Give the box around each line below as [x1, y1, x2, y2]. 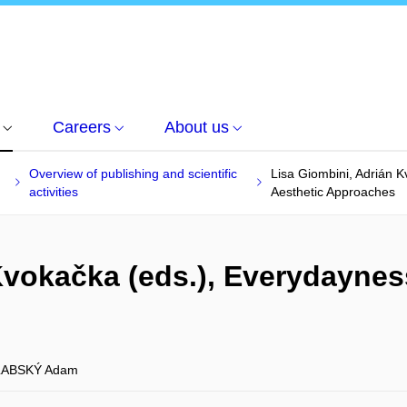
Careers [53, 118, 111, 136]
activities [29, 184, 79, 199]
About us [164, 118, 229, 136]
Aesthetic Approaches [270, 184, 395, 199]
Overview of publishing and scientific [29, 166, 238, 181]
